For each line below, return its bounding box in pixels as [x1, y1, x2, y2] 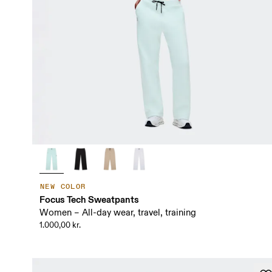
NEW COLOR [39, 182, 86, 192]
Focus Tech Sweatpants [39, 194, 139, 206]
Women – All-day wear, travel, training [39, 207, 196, 219]
